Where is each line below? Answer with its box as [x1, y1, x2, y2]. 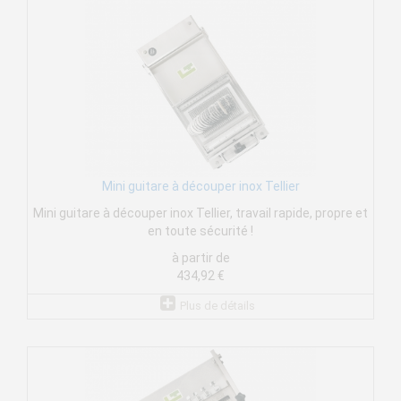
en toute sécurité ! [148, 224, 253, 239]
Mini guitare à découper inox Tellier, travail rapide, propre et [33, 206, 368, 221]
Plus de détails [179, 299, 255, 313]
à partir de [171, 251, 230, 266]
